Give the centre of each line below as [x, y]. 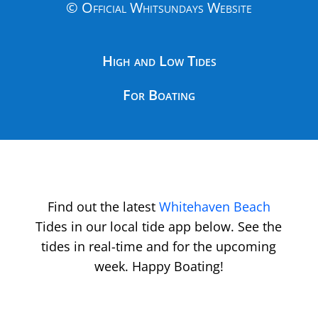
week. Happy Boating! [159, 266]
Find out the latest [103, 206]
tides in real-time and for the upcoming [159, 246]
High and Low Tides [159, 60]
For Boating [159, 94]
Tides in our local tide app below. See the [159, 226]
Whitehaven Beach [214, 206]
